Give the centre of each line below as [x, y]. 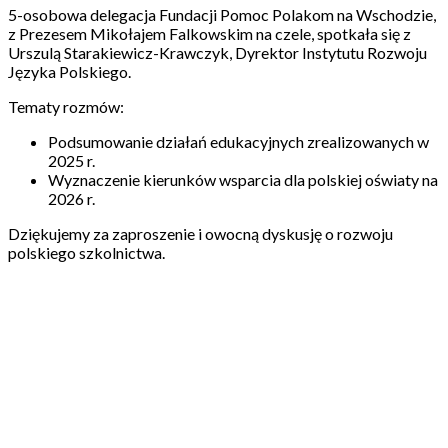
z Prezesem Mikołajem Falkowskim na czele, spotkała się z [209, 34]
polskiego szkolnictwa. [86, 253]
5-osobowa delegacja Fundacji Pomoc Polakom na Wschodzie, [222, 15]
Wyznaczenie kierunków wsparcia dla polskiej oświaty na [243, 180]
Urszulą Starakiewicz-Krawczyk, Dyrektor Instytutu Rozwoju [217, 53]
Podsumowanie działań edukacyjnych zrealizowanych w [238, 142]
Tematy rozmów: [66, 107]
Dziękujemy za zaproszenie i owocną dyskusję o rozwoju [200, 234]
